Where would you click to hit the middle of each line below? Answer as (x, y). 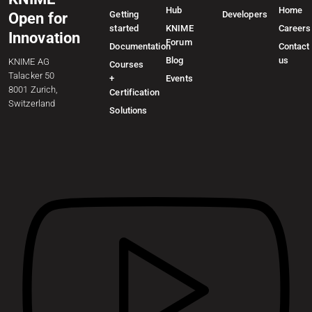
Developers (244, 14)
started (124, 28)
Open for (38, 18)
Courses (127, 64)
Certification (134, 92)
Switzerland (32, 103)
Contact (294, 46)
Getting (124, 14)
